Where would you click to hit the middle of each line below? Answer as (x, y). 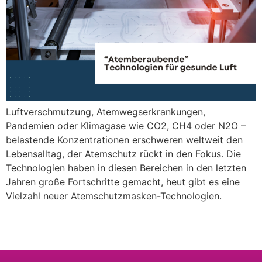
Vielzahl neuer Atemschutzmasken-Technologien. (115, 196)
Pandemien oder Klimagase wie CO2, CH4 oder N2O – (126, 125)
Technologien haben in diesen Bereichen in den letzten (126, 168)
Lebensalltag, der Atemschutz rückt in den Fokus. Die (123, 154)
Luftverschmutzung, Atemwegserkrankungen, (106, 111)
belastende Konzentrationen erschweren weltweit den (124, 139)
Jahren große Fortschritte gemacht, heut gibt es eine (123, 182)
